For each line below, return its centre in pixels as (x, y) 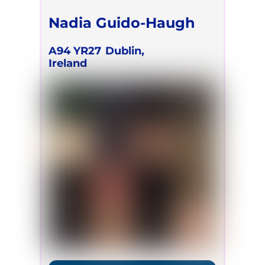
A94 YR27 (75, 50)
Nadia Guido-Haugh (122, 23)
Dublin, (125, 50)
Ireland (68, 63)
